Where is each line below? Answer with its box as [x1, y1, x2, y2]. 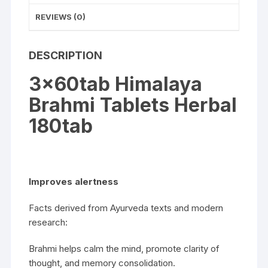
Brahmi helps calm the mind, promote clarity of [29, 242, 220, 254]
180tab [29, 114, 93, 138]
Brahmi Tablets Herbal [29, 93, 237, 117]
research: [29, 216, 68, 228]
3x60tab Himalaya [29, 72, 203, 96]
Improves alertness [29, 175, 119, 187]
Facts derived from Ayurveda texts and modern [29, 202, 224, 214]
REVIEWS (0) [35, 11, 86, 22]
